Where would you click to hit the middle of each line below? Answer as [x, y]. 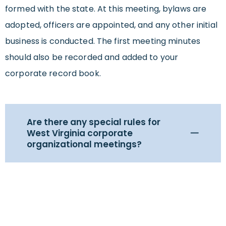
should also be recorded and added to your [92, 57]
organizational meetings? [84, 144]
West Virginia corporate [80, 133]
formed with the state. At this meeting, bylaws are [106, 9]
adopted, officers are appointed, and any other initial [111, 25]
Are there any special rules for [94, 122]
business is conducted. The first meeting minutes [103, 41]
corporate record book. [53, 73]
